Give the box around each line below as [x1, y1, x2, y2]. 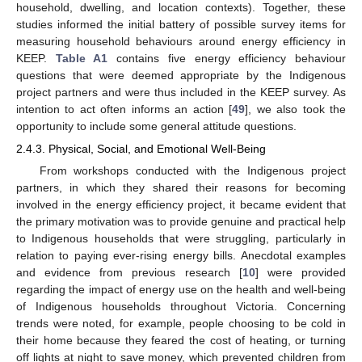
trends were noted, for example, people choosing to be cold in [16, 316, 346, 330]
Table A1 [55, 51, 108, 65]
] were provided [255, 265, 347, 279]
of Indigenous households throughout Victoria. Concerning [16, 299, 346, 313]
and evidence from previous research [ [16, 265, 242, 279]
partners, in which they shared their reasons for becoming [16, 180, 346, 194]
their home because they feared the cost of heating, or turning [16, 333, 346, 347]
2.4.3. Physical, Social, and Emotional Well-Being [16, 141, 266, 155]
